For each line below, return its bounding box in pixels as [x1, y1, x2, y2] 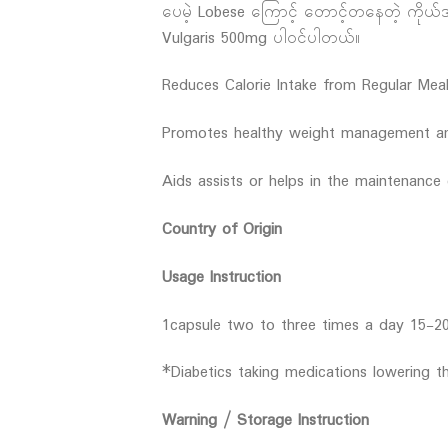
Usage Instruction [162, 264, 281, 290]
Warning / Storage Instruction [162, 408, 369, 434]
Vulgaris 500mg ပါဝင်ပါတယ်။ [162, 25, 360, 51]
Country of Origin [162, 216, 282, 242]
